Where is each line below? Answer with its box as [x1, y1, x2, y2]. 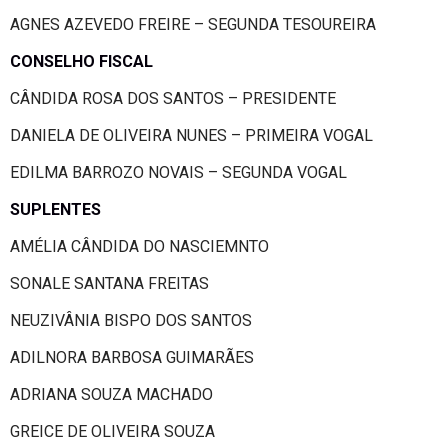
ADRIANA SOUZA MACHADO [10, 384, 213, 404]
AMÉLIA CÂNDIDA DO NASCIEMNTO [10, 236, 269, 256]
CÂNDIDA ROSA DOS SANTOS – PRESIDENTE [10, 88, 336, 108]
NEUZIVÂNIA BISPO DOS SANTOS [10, 310, 252, 330]
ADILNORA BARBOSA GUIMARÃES [10, 347, 254, 367]
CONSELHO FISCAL [10, 51, 153, 71]
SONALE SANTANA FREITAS [10, 273, 209, 293]
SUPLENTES [10, 199, 101, 219]
